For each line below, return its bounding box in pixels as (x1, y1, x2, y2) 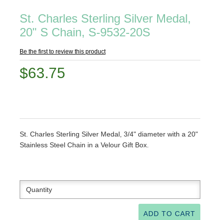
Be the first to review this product (20, 48, 106, 55)
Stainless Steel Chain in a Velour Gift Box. (20, 141, 149, 149)
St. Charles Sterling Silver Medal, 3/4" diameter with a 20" (20, 130, 198, 138)
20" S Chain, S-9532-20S (20, 26, 150, 39)
